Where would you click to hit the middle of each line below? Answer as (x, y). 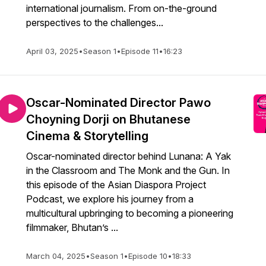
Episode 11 (140, 51)
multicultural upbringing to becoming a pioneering (130, 213)
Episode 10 (148, 256)
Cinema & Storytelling (87, 136)
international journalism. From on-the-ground (121, 8)
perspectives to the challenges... (95, 23)
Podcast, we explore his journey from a (110, 199)
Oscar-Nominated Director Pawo (118, 103)
